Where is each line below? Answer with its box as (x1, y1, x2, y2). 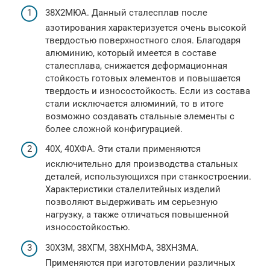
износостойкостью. (45, 222, 130, 233)
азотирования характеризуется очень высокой (45, 22, 246, 33)
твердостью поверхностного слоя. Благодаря (45, 34, 240, 46)
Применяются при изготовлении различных (45, 257, 235, 268)
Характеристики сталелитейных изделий (45, 184, 221, 195)
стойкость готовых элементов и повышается (45, 72, 240, 84)
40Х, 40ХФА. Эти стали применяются (45, 143, 201, 155)
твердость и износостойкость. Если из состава (45, 85, 250, 96)
